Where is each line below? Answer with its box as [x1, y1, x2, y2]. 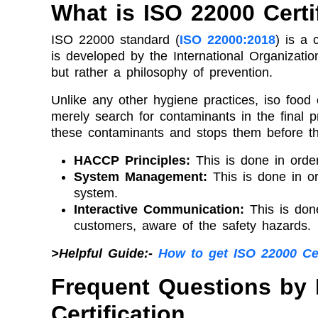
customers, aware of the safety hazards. [74, 218, 311, 233]
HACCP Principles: [74, 153, 196, 168]
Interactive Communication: [74, 202, 250, 216]
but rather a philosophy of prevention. [51, 65, 273, 79]
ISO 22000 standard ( [51, 32, 180, 47]
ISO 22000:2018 [180, 32, 275, 47]
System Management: [74, 169, 213, 184]
